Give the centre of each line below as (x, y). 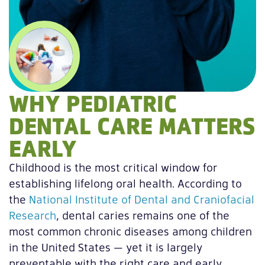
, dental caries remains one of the (143, 215)
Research (33, 215)
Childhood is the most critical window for (113, 167)
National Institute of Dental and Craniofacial (142, 199)
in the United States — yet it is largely (106, 247)
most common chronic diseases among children (130, 231)
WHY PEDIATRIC (93, 103)
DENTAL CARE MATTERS (132, 125)
